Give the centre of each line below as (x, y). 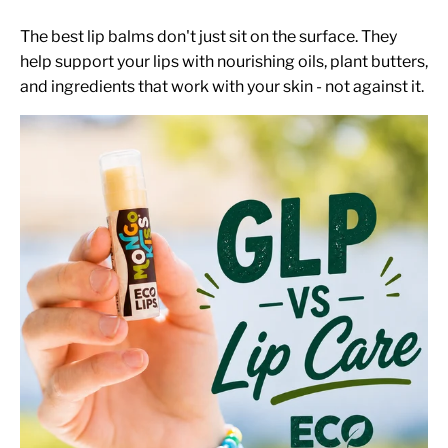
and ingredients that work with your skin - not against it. (222, 86)
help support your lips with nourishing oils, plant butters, (224, 61)
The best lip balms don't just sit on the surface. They (208, 36)
